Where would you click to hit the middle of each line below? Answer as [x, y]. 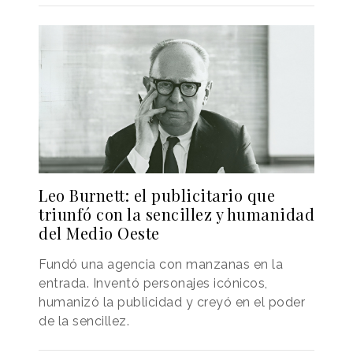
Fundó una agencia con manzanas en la [161, 264]
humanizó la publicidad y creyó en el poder [172, 302]
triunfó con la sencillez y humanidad [176, 214]
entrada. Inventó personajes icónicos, [153, 283]
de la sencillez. [84, 321]
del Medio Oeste [99, 232]
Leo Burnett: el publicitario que [157, 195]
